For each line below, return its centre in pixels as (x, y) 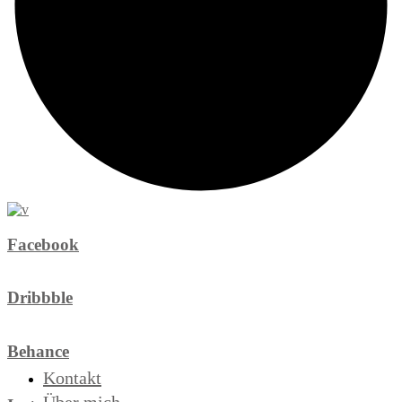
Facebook (43, 244)
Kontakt (72, 378)
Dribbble (40, 298)
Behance (38, 351)
